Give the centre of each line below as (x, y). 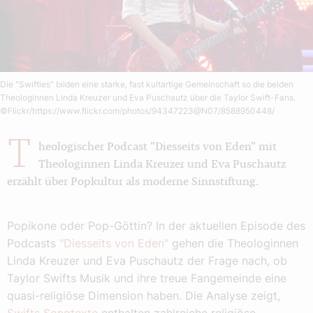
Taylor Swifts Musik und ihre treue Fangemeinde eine (147, 278)
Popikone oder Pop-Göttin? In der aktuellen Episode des (156, 226)
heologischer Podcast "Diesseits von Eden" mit (158, 147)
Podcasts (33, 243)
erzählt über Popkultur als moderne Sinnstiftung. (133, 182)
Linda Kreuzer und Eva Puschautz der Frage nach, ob (147, 261)
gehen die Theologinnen (233, 243)
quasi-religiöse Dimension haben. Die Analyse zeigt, (144, 296)
